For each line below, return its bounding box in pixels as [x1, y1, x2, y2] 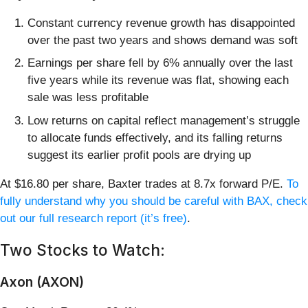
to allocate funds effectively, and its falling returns [27, 131, 283, 144]
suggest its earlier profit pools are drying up [27, 148, 251, 162]
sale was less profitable [27, 91, 148, 104]
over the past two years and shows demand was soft [27, 33, 298, 47]
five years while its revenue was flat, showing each [27, 74, 289, 87]
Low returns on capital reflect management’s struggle [27, 113, 300, 127]
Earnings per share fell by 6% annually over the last [27, 56, 293, 70]
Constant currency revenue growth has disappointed [27, 16, 295, 30]
